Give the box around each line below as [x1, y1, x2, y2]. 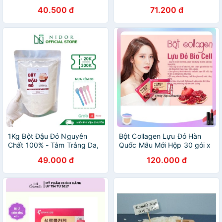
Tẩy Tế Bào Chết [8, 150, 62, 158]
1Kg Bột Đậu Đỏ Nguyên [8, 132, 88, 140]
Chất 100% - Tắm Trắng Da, [8, 141, 99, 149]
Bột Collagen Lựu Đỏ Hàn [119, 132, 202, 140]
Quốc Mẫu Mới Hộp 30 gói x [119, 141, 211, 149]
